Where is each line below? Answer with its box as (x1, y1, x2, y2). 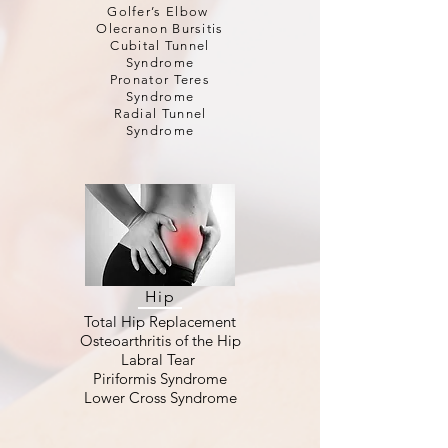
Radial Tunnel (113, 106, 207, 121)
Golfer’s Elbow (107, 4, 213, 19)
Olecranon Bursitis (96, 21, 224, 36)
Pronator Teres (109, 72, 211, 87)
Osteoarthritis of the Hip (79, 331, 241, 350)
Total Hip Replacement (84, 312, 236, 331)
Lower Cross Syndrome (83, 388, 237, 407)
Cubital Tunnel (110, 38, 210, 53)
